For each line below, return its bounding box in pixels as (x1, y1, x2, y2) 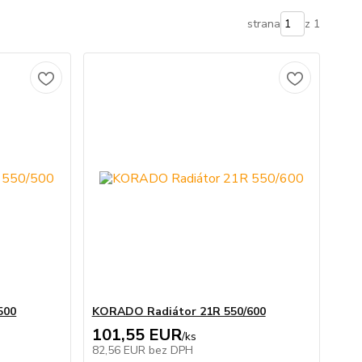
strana (246, 16, 280, 32)
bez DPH (148, 343, 193, 358)
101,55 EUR (91, 324, 182, 346)
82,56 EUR (91, 343, 149, 358)
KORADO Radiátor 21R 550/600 (91, 304, 266, 319)
